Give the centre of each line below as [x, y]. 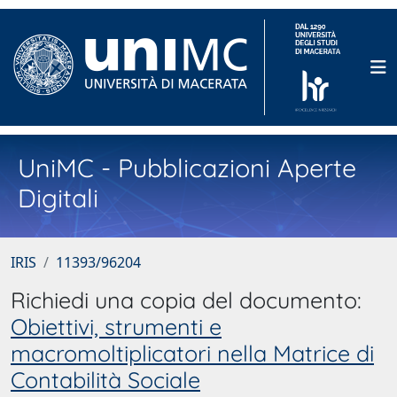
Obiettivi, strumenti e [116, 327]
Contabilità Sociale [105, 380]
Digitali [58, 198]
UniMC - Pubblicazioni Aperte [187, 167]
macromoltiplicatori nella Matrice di [192, 353]
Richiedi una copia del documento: [186, 300]
